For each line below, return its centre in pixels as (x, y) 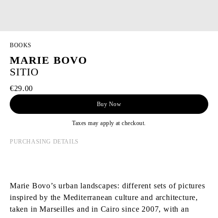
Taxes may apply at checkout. (109, 123)
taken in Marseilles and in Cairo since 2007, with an (100, 209)
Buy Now (109, 104)
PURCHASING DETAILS (44, 142)
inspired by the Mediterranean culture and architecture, (104, 197)
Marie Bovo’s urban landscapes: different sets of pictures (108, 186)
